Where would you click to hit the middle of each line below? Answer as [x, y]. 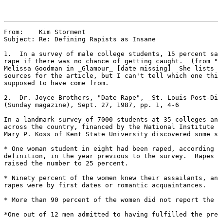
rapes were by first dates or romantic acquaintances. [105, 185]
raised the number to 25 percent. [66, 163]
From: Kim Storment [45, 32]
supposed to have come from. [56, 83]
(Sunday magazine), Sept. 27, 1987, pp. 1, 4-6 [91, 105]
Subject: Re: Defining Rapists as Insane [80, 39]
